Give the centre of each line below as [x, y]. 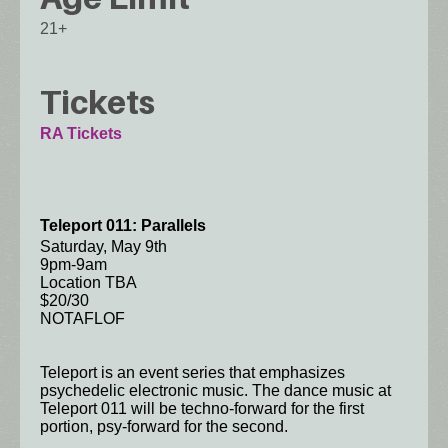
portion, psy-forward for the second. [166, 427]
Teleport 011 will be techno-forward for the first [202, 409]
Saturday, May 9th [103, 247]
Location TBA [88, 283]
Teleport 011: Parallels [123, 226]
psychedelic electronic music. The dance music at [215, 391]
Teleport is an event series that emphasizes [192, 373]
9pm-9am [73, 265]
